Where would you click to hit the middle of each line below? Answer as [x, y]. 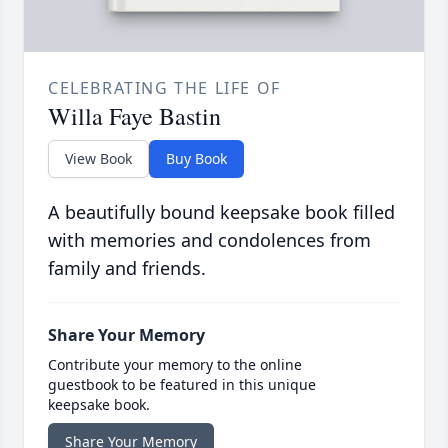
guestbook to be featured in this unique [182, 385]
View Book [98, 159]
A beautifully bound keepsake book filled [221, 212]
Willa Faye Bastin [134, 116]
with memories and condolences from [209, 240]
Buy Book [196, 159]
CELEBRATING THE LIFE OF [164, 88]
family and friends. [127, 268]
